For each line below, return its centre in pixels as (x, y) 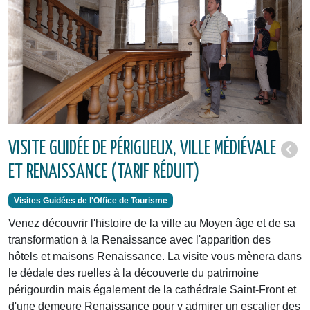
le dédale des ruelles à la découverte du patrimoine (134, 273)
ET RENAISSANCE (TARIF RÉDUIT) (104, 172)
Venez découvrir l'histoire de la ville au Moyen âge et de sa (152, 223)
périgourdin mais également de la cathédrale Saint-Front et (152, 289)
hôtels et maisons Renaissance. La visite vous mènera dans (155, 256)
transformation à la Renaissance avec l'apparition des (139, 239)
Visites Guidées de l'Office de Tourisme (90, 200)
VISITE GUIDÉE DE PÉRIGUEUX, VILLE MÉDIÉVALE (142, 149)
